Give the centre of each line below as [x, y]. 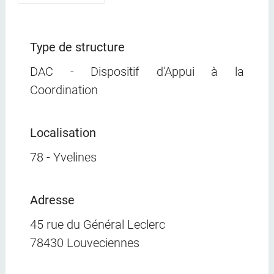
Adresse [52, 200]
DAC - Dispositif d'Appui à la [137, 71]
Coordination [64, 90]
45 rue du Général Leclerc [97, 224]
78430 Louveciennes [84, 243]
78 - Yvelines [63, 157]
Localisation [63, 132]
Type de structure [77, 47]
